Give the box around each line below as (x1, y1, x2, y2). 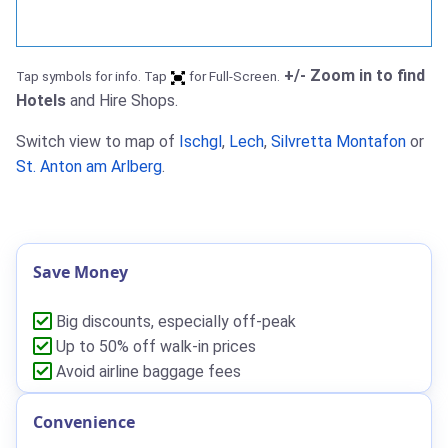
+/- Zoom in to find (280, 66, 425, 86)
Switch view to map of (16, 132, 179, 152)
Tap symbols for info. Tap (16, 68, 170, 85)
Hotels (16, 91, 66, 111)
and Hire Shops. (66, 91, 178, 111)
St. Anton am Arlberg (16, 157, 162, 177)
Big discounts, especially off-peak (52, 312, 296, 332)
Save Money (33, 261, 128, 284)
